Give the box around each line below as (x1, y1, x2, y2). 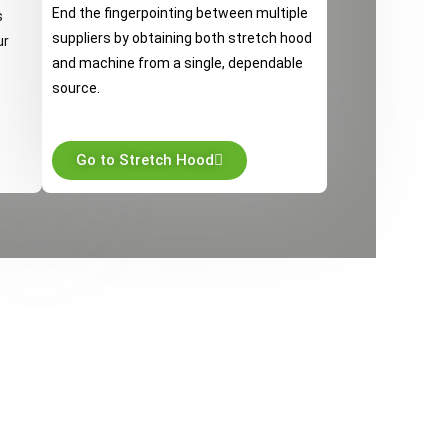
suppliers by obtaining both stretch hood (52, 30, 312, 46)
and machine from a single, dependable (52, 55, 303, 71)
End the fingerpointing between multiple (52, 5, 308, 21)
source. (52, 80, 100, 96)
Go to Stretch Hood (76, 151, 214, 169)
